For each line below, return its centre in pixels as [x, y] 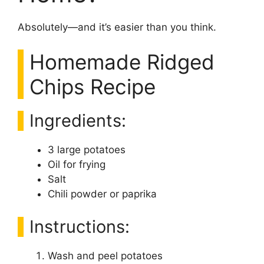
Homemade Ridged [122, 62]
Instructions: [80, 226]
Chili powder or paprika [102, 194]
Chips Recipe [93, 87]
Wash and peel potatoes [105, 255]
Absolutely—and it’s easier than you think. [117, 27]
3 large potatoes [87, 150]
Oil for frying [77, 165]
